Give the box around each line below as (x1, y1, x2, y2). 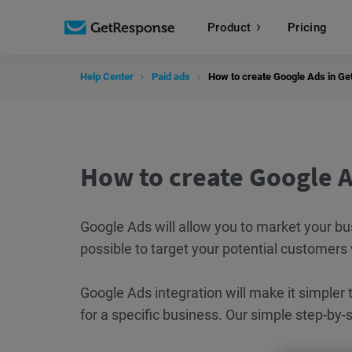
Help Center (80, 71, 134, 82)
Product (207, 20, 251, 35)
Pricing (288, 20, 328, 35)
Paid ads (152, 71, 190, 82)
